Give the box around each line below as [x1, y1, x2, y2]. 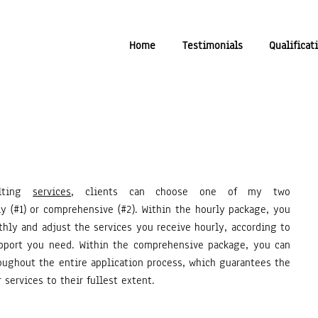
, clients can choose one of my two [71, 185, 291, 199]
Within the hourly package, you [137, 202, 291, 216]
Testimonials [182, 38, 243, 53]
